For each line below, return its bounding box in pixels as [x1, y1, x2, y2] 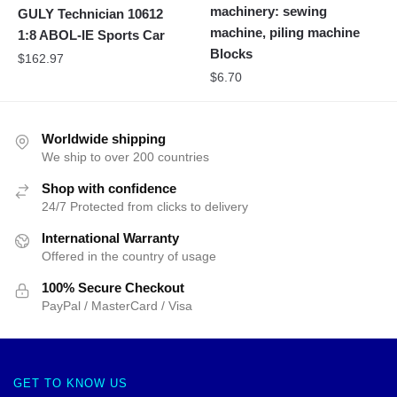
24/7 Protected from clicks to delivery [42, 199, 248, 214]
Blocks [210, 46, 253, 62]
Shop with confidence [42, 181, 176, 197]
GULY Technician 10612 [18, 6, 163, 22]
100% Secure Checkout [42, 280, 184, 296]
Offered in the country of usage [42, 249, 216, 264]
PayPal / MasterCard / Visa [42, 299, 192, 314]
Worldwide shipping [42, 131, 166, 147]
